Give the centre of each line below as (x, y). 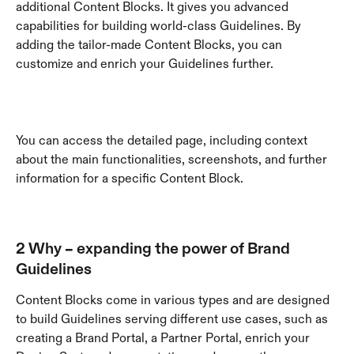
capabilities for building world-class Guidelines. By (160, 25)
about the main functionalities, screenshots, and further (173, 159)
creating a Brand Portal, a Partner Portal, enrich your (164, 338)
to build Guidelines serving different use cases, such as (173, 319)
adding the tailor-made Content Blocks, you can (151, 44)
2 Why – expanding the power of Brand (154, 249)
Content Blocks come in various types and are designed (174, 300)
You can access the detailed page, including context (163, 140)
